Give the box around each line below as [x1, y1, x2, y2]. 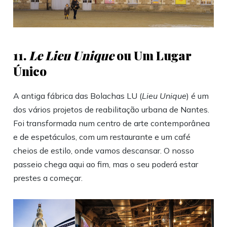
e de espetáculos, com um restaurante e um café [13, 132, 191, 142]
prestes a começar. [13, 173, 83, 183]
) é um [186, 91, 209, 101]
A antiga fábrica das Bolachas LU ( [13, 91, 142, 101]
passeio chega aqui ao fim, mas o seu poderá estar [13, 159, 199, 170]
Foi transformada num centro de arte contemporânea [13, 118, 210, 129]
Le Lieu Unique [29, 47, 115, 64]
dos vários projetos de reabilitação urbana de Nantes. [13, 104, 210, 115]
